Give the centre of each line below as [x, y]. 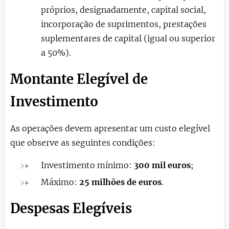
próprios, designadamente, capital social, [123, 9]
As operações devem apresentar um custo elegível [110, 128]
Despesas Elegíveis [71, 208]
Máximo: [60, 182]
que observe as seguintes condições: [84, 142]
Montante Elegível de [79, 79]
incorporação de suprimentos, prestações [124, 24]
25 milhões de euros [120, 182]
